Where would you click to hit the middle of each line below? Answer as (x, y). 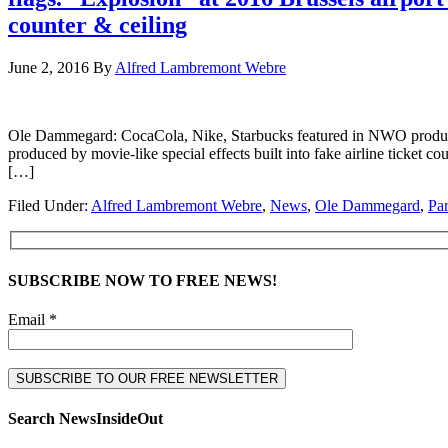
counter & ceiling (97, 24)
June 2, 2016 (48, 67)
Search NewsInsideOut (85, 419)
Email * (32, 319)
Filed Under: (49, 205)
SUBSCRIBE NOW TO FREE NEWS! (142, 280)
